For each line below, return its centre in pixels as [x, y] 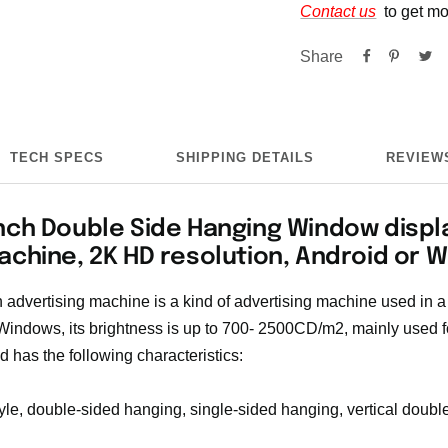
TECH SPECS [56, 157]
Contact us [338, 11]
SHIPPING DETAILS [244, 157]
